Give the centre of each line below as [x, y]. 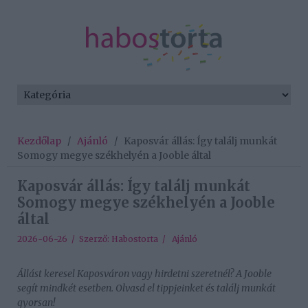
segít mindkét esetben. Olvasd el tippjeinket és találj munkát [146, 288]
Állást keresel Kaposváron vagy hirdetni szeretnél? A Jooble [144, 274]
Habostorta [135, 239]
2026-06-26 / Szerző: [64, 239]
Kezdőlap [39, 141]
